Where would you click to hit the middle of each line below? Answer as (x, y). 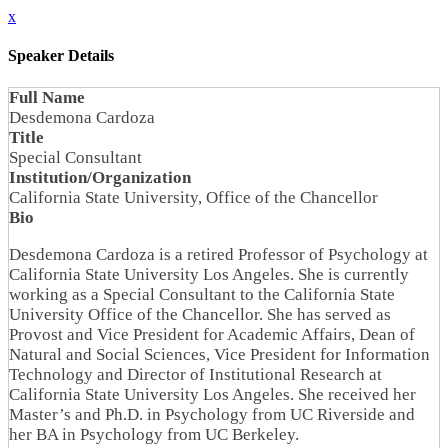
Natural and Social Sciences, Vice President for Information (219, 354)
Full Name (47, 97)
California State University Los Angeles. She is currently (209, 274)
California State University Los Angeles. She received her (212, 394)
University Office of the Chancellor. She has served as (200, 314)
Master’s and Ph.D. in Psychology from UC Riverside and (212, 414)
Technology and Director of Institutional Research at (195, 374)
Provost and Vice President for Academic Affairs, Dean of (212, 334)
